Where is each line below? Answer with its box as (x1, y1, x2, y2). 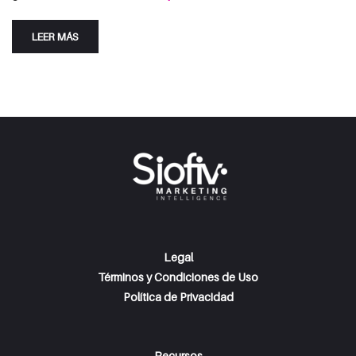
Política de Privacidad (122, 290, 234, 304)
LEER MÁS (32, 30, 79, 43)
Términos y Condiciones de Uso (98, 270, 258, 284)
